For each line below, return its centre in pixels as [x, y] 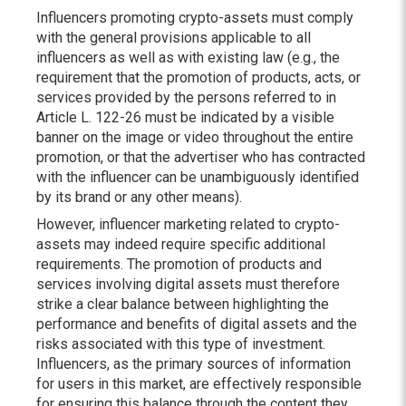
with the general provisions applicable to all [174, 38]
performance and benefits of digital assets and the [197, 324]
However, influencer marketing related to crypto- [188, 224]
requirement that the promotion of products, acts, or [198, 77]
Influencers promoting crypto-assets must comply [195, 18]
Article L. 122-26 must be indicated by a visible [185, 117]
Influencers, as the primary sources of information [193, 364]
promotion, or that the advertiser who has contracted [201, 157]
